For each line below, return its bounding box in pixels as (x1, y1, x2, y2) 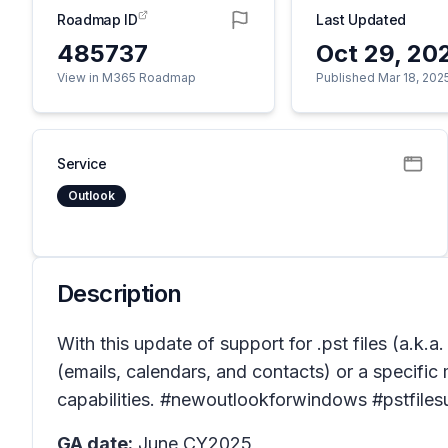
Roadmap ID (57, 11, 138, 28)
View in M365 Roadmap (57, 70, 196, 85)
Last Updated (316, 11, 406, 28)
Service (57, 155, 107, 172)
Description (57, 279, 182, 308)
